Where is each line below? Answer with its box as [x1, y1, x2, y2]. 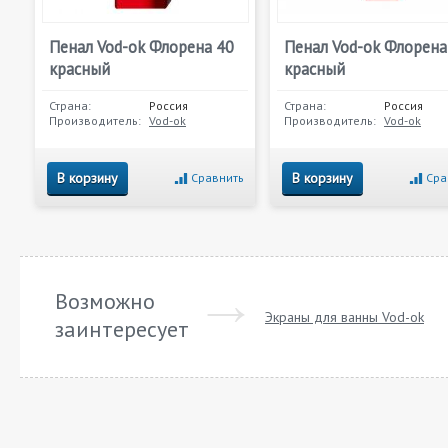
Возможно [55, 287, 155, 315]
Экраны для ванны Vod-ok [265, 308, 424, 326]
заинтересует [55, 315, 189, 343]
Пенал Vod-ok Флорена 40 [49, 36, 234, 58]
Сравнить [191, 170, 244, 185]
